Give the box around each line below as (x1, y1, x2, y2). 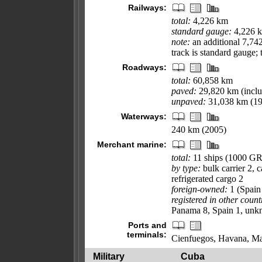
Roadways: (122, 63, 167, 72)
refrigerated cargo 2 (171, 174, 243, 184)
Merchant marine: (97, 140, 167, 149)
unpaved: (171, 96, 206, 106)
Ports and (128, 220, 167, 230)
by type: (171, 163, 201, 173)
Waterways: (121, 112, 167, 121)
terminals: (127, 230, 167, 239)
